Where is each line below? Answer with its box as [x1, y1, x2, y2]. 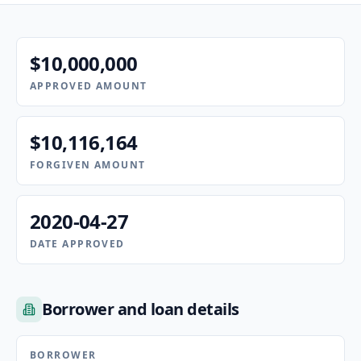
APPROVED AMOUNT [30, 79, 147, 93]
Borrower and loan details [42, 298, 239, 320]
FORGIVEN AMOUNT [30, 158, 146, 172]
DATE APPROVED [30, 237, 125, 251]
